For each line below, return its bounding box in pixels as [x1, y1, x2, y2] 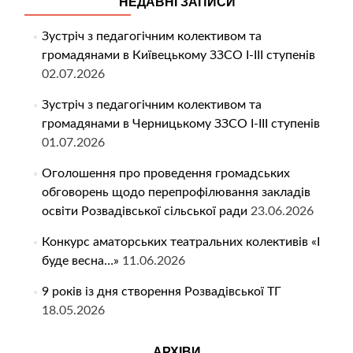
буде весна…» [41, 255, 119, 268]
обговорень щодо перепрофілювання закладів [41, 186, 310, 199]
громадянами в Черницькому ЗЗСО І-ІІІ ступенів [41, 117, 320, 131]
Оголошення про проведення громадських [41, 167, 290, 180]
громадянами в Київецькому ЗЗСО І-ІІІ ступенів [41, 49, 315, 62]
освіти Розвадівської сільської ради [41, 205, 247, 218]
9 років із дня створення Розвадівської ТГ [41, 285, 281, 299]
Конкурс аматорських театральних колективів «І [41, 236, 320, 249]
